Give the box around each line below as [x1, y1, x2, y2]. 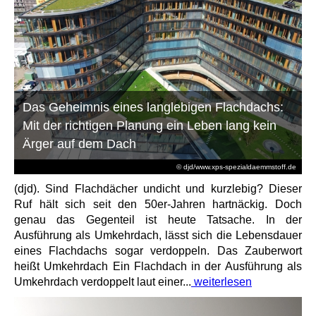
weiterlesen [191, 276, 252, 288]
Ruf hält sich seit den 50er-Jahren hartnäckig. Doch [14, 198, 302, 211]
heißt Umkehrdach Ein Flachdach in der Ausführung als [14, 260, 302, 273]
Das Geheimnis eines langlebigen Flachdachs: [23, 100, 284, 115]
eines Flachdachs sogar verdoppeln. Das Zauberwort [14, 245, 302, 257]
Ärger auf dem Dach [23, 137, 137, 152]
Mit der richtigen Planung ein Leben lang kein [23, 119, 277, 133]
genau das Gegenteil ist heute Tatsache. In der [14, 214, 302, 226]
